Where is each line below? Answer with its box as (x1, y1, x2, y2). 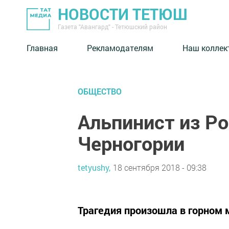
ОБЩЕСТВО (78, 86, 122, 97)
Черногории (78, 130, 185, 156)
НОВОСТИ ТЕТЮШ (58, 4, 188, 24)
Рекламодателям (87, 42, 153, 53)
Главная (27, 42, 58, 53)
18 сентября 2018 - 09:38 (113, 162, 207, 173)
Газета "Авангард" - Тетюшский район (58, 22, 167, 31)
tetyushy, (78, 162, 110, 173)
